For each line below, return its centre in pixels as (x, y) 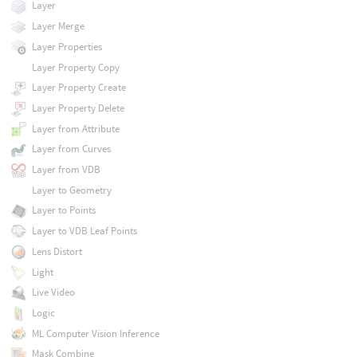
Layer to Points (63, 210)
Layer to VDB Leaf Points (84, 231)
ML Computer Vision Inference (95, 333)
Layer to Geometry (71, 190)
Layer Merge (58, 26)
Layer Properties (67, 46)
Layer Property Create (78, 88)
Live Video (53, 292)
